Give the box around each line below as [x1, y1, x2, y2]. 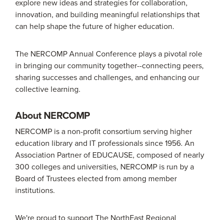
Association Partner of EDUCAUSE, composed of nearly [15, 149, 205, 161]
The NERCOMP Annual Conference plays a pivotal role [15, 48, 203, 59]
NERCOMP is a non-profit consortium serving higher [15, 126, 192, 137]
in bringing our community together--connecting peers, [15, 60, 204, 71]
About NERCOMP [15, 108, 90, 123]
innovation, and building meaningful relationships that [15, 9, 200, 20]
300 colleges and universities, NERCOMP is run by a [15, 161, 194, 172]
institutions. [15, 185, 55, 196]
